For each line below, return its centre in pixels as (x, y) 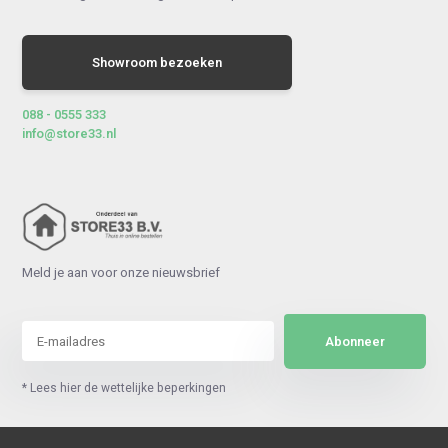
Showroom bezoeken (157, 63)
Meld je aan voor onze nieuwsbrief (121, 272)
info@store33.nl (69, 134)
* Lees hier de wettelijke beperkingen (124, 387)
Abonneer (355, 341)
